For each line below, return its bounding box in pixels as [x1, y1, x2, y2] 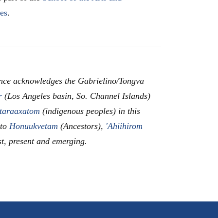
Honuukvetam [9, 121, 58, 131]
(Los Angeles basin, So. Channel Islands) [2, 91, 150, 101]
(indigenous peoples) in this [40, 106, 140, 116]
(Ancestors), [58, 121, 106, 131]
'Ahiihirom [106, 121, 143, 131]
